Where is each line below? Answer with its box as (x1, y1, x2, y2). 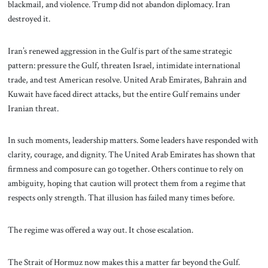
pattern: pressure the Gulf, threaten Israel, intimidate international (7, 59, 240, 71)
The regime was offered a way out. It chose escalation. (7, 224, 193, 236)
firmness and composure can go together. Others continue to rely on (7, 163, 243, 175)
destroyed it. (7, 12, 50, 25)
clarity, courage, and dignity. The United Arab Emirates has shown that (7, 148, 255, 161)
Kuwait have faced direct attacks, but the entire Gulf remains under (7, 87, 240, 100)
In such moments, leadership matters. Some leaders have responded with (7, 134, 258, 147)
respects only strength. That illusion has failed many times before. (7, 191, 234, 204)
